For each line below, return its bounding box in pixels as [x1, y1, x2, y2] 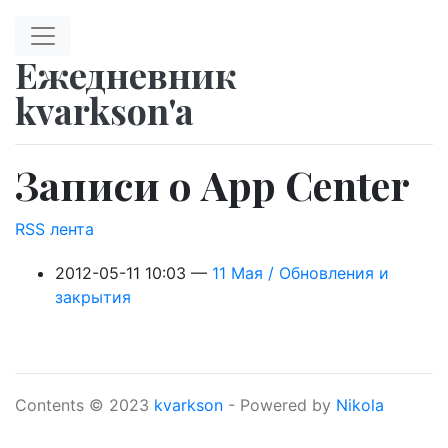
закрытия [55, 287, 131, 307]
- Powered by [223, 395, 336, 415]
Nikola [336, 395, 384, 415]
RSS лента [15, 219, 94, 239]
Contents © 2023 [15, 395, 154, 415]
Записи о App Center [15, 158, 410, 211]
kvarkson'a [15, 86, 194, 134]
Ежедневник [15, 50, 237, 98]
